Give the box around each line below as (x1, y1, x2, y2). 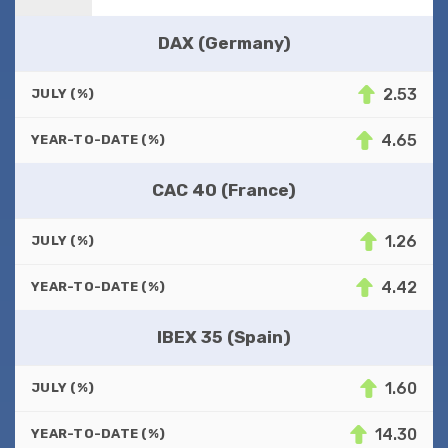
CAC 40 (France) (152, 179, 296, 200)
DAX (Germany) (157, 32, 291, 53)
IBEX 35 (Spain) (157, 326, 291, 347)
